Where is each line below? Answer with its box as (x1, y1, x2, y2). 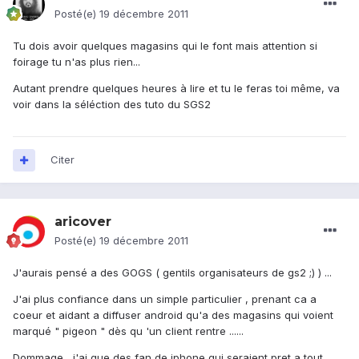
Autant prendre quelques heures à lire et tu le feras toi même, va (13, 82, 340, 95)
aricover (54, 214, 111, 230)
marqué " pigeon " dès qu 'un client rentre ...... (13, 325, 244, 338)
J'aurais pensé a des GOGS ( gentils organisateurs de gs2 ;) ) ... (13, 266, 332, 280)
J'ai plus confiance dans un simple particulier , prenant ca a (13, 292, 317, 306)
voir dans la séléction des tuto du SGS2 (13, 98, 211, 111)
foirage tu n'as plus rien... (13, 55, 140, 69)
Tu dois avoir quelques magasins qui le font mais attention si (13, 39, 317, 53)
